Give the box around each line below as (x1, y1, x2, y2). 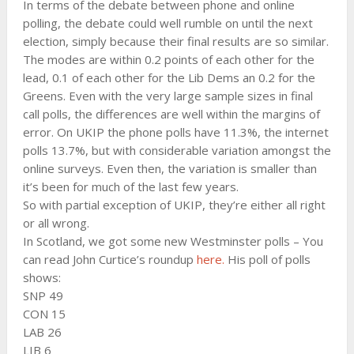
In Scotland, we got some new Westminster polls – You (22, 233, 323, 250)
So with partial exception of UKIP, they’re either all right (22, 197, 326, 213)
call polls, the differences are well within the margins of (22, 106, 320, 122)
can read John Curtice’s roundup (22, 251, 197, 268)
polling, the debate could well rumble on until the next (22, 15, 313, 32)
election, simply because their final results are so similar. (22, 33, 329, 50)
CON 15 (22, 306, 66, 322)
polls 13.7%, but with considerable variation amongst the (22, 142, 331, 159)
